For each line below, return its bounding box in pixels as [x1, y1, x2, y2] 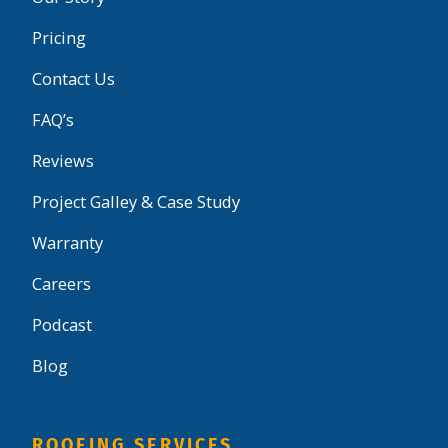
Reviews [32, 149, 94, 172]
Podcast [32, 313, 92, 336]
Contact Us [32, 67, 115, 90]
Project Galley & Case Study [32, 190, 240, 213]
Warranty [32, 231, 103, 254]
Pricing [32, 26, 86, 49]
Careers [32, 272, 91, 295]
